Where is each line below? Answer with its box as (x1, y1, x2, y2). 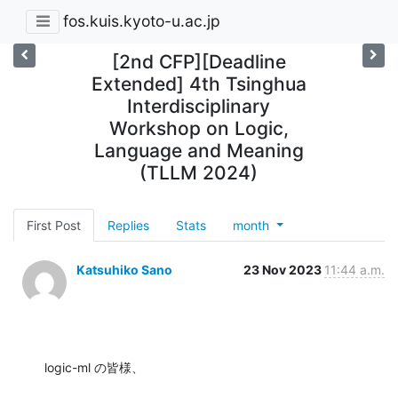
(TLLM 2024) (139, 161, 259, 184)
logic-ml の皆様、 (44, 359, 144, 375)
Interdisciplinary (127, 94, 271, 117)
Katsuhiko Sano (76, 261, 172, 277)
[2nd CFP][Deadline (111, 50, 286, 73)
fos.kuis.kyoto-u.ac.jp (63, 12, 220, 31)
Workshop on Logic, (108, 116, 289, 139)
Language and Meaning (93, 139, 304, 162)
